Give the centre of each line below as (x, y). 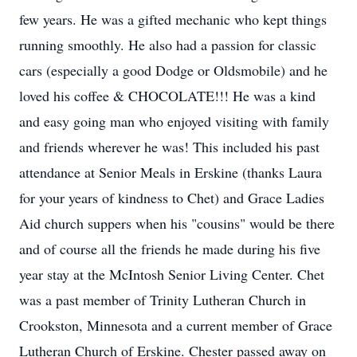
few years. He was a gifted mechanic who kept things (173, 19)
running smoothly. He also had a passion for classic (168, 45)
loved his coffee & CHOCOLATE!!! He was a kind (167, 96)
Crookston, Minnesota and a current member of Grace (176, 325)
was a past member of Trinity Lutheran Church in (163, 300)
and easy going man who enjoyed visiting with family (174, 121)
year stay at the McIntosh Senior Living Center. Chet (172, 274)
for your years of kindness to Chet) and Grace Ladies (172, 198)
